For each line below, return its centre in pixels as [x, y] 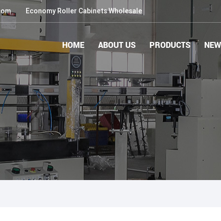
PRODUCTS [170, 45]
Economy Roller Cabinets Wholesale [84, 11]
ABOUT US [117, 45]
